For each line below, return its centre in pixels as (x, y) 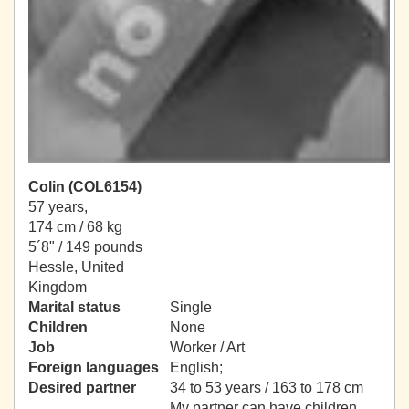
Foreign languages (94, 368)
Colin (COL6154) (85, 187)
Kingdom (58, 288)
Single (191, 308)
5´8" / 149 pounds (85, 247)
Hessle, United (76, 267)
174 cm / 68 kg (75, 227)
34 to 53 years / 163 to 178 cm (267, 388)
